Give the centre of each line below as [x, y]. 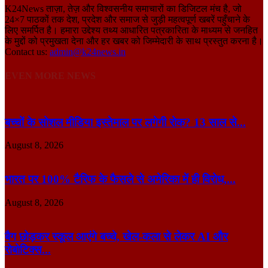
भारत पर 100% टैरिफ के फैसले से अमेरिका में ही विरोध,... [120, 179]
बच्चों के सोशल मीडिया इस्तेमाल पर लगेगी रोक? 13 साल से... [125, 122]
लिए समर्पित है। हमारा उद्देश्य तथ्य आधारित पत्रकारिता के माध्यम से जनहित [131, 31]
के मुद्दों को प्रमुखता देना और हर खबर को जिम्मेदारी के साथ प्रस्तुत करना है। [134, 41]
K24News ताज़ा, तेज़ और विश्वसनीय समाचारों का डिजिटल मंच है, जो [123, 9]
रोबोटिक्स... [28, 249]
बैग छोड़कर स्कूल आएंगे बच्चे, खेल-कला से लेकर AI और [116, 236]
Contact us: [27, 52]
